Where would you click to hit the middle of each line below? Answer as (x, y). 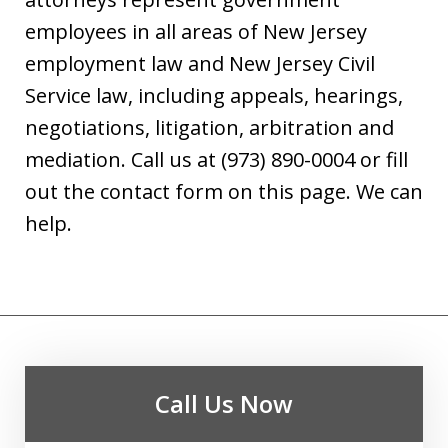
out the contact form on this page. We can (224, 192)
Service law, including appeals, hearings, (214, 96)
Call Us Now (224, 404)
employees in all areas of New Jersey (196, 32)
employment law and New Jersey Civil (200, 64)
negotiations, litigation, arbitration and (209, 128)
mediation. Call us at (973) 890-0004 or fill (216, 160)
